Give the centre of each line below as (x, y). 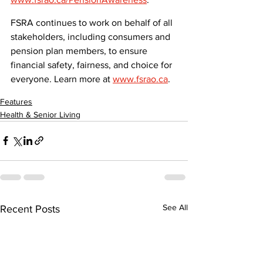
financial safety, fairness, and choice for (92, 65)
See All (175, 207)
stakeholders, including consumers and (92, 36)
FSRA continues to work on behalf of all (93, 22)
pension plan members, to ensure (80, 50)
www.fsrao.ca (140, 79)
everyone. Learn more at (62, 79)
